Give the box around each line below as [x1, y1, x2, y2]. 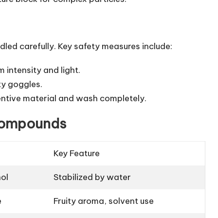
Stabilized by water [54, 172, 131, 183]
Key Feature [54, 148, 100, 159]
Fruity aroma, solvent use [54, 196, 154, 207]
